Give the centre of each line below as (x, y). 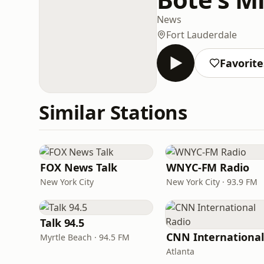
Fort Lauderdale (202, 34)
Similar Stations (113, 112)
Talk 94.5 (62, 223)
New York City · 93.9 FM (212, 182)
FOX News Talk (79, 167)
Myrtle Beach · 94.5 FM (85, 237)
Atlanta (180, 251)
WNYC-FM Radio (208, 167)
